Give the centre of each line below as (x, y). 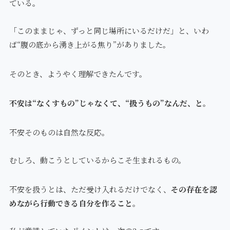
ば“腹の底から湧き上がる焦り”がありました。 (90, 45)
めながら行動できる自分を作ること (71, 203)
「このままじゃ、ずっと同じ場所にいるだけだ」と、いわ (109, 31)
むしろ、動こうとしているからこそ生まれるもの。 (97, 160)
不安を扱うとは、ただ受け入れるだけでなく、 (90, 189)
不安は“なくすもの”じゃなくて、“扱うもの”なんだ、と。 (110, 103)
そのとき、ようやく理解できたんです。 (78, 74)
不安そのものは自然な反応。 (59, 132)
